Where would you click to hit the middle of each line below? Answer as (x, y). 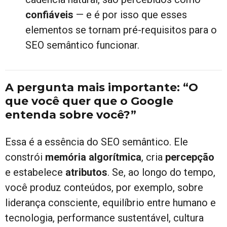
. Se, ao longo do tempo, (161, 172)
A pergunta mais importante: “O (102, 87)
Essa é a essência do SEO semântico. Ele (97, 142)
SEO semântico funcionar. (82, 45)
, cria (153, 157)
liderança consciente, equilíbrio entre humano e (110, 202)
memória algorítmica (93, 157)
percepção (190, 157)
